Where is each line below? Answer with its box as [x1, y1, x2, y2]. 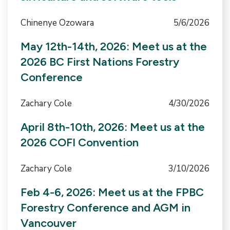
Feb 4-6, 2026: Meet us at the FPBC [21, 185, 204, 199]
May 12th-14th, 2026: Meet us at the [21, 40, 207, 54]
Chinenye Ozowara [21, 17, 94, 29]
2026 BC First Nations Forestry [21, 55, 179, 69]
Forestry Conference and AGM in [21, 200, 190, 215]
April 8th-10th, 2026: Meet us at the [21, 120, 205, 135]
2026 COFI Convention [21, 136, 139, 150]
